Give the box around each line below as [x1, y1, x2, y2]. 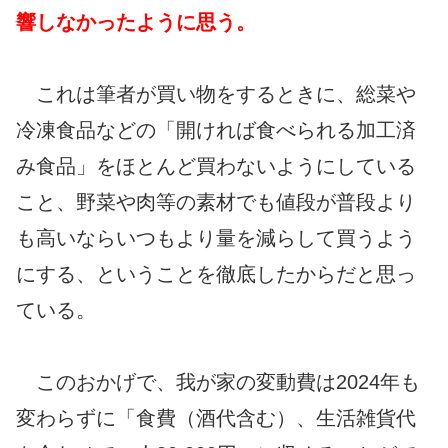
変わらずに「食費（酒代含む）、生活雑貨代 [16, 406, 416, 429]
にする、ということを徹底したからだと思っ [16, 262, 416, 285]
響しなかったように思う [16, 10, 236, 33]
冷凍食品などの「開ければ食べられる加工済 [16, 118, 416, 141]
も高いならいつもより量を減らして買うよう [16, 226, 416, 249]
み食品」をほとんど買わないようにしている [16, 154, 416, 177]
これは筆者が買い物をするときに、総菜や [16, 82, 416, 105]
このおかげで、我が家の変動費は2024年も [16, 370, 420, 393]
